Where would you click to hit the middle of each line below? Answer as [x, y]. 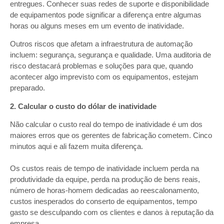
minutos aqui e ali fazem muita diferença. [76, 146]
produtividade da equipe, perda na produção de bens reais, [105, 179]
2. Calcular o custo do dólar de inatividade [83, 106]
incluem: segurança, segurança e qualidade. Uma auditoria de [110, 55]
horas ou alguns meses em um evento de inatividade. [98, 26]
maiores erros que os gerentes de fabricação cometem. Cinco [111, 135]
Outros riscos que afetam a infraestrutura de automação [101, 44]
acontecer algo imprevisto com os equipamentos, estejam [104, 77]
